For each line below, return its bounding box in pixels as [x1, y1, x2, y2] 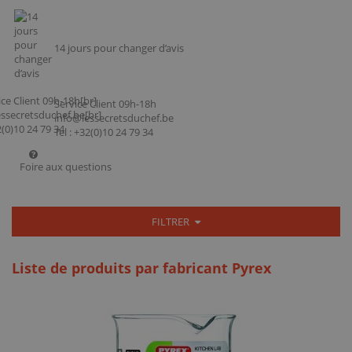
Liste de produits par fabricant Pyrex [12, 258, 271, 278]
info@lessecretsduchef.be [54, 110, 174, 125]
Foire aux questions [20, 159, 112, 174]
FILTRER [152, 214, 192, 229]
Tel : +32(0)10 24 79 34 [54, 124, 153, 139]
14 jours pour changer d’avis [54, 40, 184, 55]
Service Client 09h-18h [54, 96, 156, 111]
